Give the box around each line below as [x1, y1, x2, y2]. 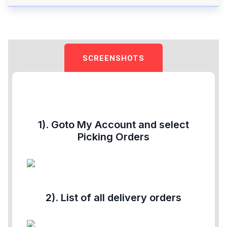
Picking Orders [78, 131, 149, 143]
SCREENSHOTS [82, 54, 144, 63]
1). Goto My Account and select [38, 119, 189, 131]
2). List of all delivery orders [46, 192, 181, 204]
